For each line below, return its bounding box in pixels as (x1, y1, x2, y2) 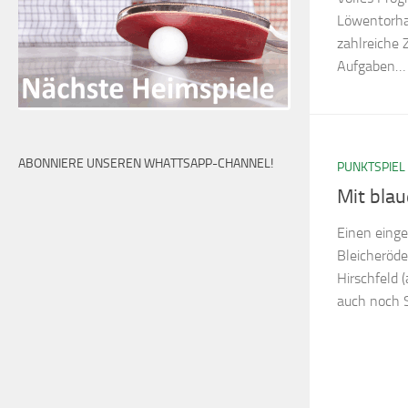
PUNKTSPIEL (337, 159, 405, 176)
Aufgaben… (337, 57, 405, 76)
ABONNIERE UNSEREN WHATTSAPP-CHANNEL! (18, 156, 273, 172)
